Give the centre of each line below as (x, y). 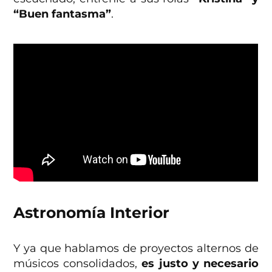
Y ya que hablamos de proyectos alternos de (136, 249)
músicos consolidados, (78, 264)
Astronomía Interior (92, 213)
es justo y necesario (200, 264)
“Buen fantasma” (63, 14)
